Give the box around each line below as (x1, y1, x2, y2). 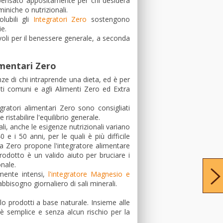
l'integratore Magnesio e (48, 169, 130, 179)
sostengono (87, 14, 130, 24)
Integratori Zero (33, 14, 87, 24)
